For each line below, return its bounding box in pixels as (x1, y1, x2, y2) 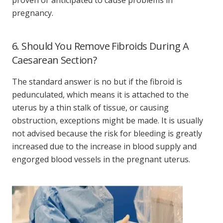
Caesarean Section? (12, 53, 97, 67)
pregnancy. (12, 7, 53, 18)
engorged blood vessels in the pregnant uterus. (12, 153, 190, 165)
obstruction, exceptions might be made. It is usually (12, 114, 203, 126)
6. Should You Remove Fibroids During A (12, 39, 189, 53)
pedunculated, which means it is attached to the (12, 89, 189, 100)
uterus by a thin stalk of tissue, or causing (12, 102, 169, 113)
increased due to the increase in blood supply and (12, 140, 197, 152)
